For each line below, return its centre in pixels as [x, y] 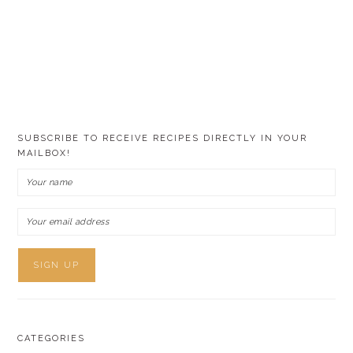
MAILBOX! [45, 153]
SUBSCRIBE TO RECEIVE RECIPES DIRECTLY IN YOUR [163, 138]
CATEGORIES [52, 338]
